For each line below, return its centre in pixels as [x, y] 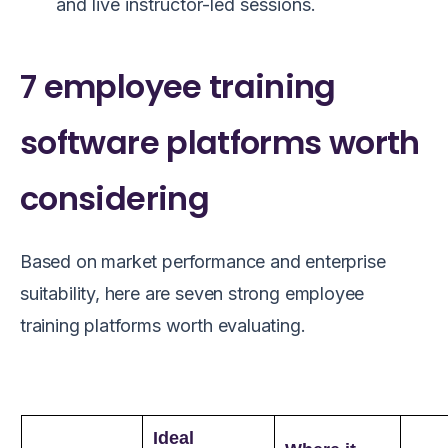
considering [114, 198]
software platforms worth [220, 142]
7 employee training [178, 86]
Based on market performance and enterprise [203, 261]
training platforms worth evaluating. [163, 325]
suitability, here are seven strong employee [192, 293]
